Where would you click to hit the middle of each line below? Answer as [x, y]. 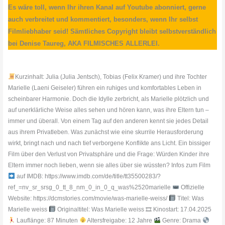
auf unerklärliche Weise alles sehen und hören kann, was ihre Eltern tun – [109, 110]
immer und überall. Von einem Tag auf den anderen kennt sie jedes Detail [108, 121]
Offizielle [192, 188]
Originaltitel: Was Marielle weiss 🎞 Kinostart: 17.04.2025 [133, 210]
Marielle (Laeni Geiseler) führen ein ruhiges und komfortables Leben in [105, 88]
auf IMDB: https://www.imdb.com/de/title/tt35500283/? [88, 177]
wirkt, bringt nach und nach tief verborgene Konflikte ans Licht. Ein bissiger [109, 143]
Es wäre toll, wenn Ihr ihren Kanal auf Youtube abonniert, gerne [107, 8]
